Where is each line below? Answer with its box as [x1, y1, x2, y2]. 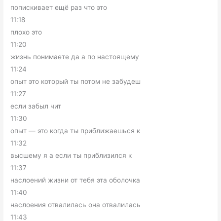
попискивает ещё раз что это [10, 3, 108, 11]
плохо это [10, 28, 42, 36]
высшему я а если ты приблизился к [10, 151, 132, 159]
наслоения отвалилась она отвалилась [10, 201, 141, 209]
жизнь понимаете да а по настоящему [10, 53, 140, 61]
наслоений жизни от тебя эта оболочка [10, 176, 141, 184]
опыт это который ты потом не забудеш [10, 77, 141, 85]
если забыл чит [10, 102, 62, 110]
